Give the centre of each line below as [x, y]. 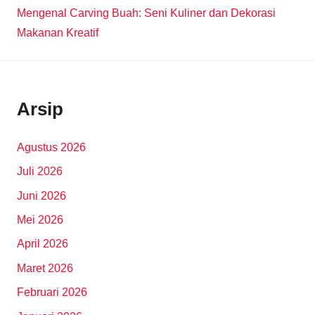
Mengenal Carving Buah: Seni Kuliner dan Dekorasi [146, 13]
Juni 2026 [41, 195]
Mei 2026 [40, 220]
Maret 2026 [45, 268]
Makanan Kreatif [58, 33]
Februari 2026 [52, 292]
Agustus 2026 [51, 147]
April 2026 [43, 244]
